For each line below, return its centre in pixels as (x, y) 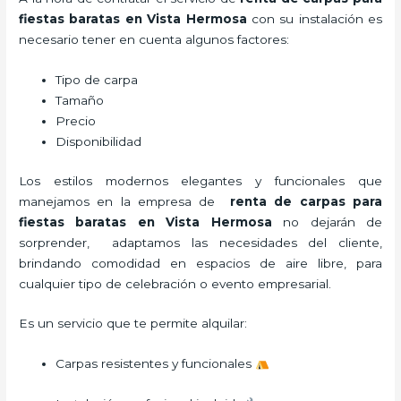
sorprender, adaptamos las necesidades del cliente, (200, 242)
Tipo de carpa (97, 80)
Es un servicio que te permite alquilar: (133, 324)
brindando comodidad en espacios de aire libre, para (200, 263)
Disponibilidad (99, 142)
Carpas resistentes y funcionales (156, 364)
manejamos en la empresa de (124, 201)
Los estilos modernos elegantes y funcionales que (200, 180)
